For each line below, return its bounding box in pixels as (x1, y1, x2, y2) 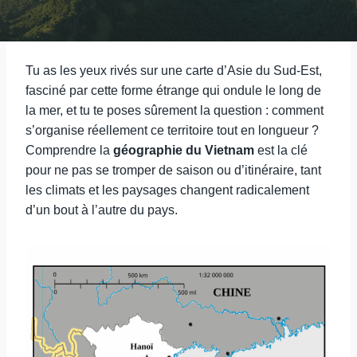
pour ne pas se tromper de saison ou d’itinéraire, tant (25, 163, 321, 177)
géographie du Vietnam (113, 143, 254, 157)
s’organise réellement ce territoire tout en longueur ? (25, 124, 319, 137)
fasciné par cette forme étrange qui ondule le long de (25, 84, 321, 97)
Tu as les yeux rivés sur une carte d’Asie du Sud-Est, (25, 64, 322, 77)
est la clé (254, 143, 308, 157)
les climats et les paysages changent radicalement (25, 183, 309, 197)
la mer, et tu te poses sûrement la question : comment (25, 104, 324, 117)
